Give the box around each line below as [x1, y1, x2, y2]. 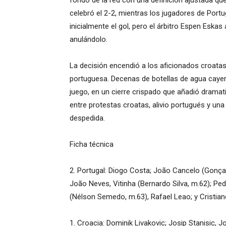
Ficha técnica [70, 140, 114, 149]
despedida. [70, 114, 105, 123]
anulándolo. [70, 35, 107, 44]
